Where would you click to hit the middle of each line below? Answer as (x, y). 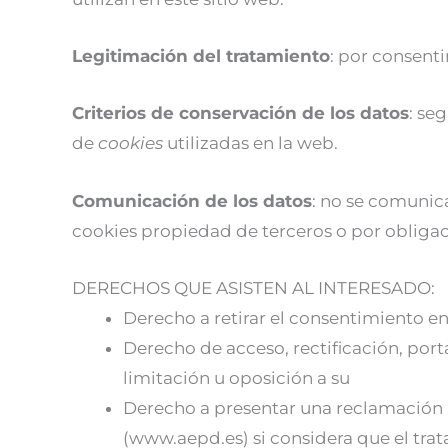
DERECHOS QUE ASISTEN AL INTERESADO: (253, 287)
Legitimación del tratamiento (201, 56)
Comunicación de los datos (192, 200)
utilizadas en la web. (252, 143)
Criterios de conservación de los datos (240, 113)
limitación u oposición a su (236, 377)
